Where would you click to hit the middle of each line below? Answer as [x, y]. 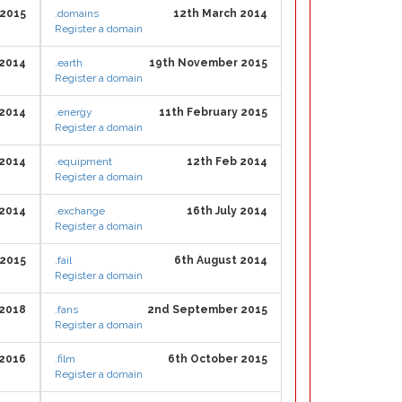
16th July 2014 [227, 211]
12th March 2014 [220, 13]
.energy [74, 112]
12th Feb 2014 [227, 162]
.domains [77, 13]
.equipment [83, 162]
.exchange [80, 211]
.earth [69, 63]
